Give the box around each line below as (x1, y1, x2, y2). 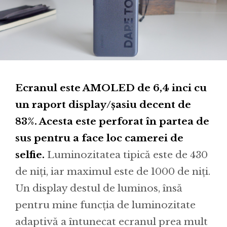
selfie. (15, 149, 45, 161)
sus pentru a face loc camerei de (15, 132, 183, 144)
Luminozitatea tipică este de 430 (45, 149, 208, 161)
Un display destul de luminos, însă (15, 182, 182, 195)
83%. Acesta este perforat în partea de (15, 116, 209, 128)
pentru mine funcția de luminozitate (15, 199, 196, 211)
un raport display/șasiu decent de (15, 99, 191, 111)
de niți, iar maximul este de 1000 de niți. (15, 166, 210, 178)
